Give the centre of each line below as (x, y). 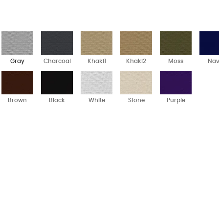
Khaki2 (136, 61)
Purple (176, 100)
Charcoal (57, 61)
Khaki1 (97, 61)
